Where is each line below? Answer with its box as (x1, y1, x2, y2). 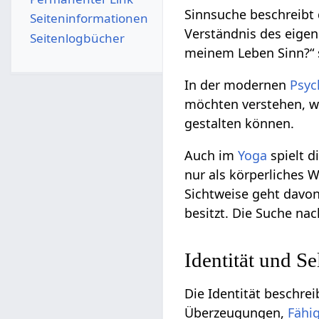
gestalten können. (184, 115, 295, 132)
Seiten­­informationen (29, 10, 148, 27)
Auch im (184, 147, 239, 164)
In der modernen (184, 76, 291, 94)
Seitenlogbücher (29, 29, 125, 46)
